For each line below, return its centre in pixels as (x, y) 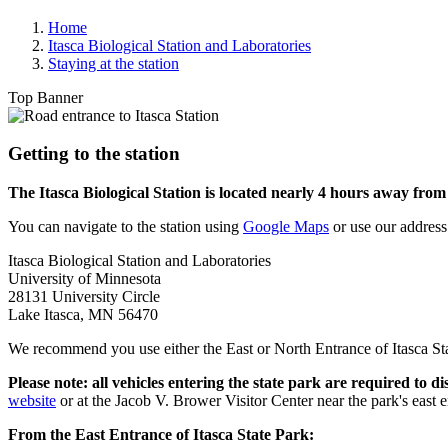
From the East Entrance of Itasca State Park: (161, 435)
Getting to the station (94, 154)
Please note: (48, 383)
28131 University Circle (84, 297)
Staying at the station (113, 63)
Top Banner (45, 97)
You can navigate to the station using (125, 227)
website (32, 401)
